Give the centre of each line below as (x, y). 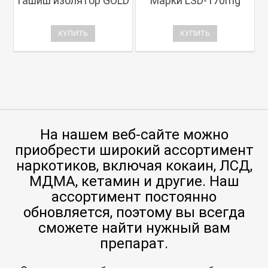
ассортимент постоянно (134, 197)
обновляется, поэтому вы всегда (134, 212)
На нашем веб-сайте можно (134, 134)
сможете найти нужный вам (134, 228)
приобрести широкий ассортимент (134, 150)
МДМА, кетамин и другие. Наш (134, 181)
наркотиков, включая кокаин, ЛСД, (134, 165)
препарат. (134, 243)
